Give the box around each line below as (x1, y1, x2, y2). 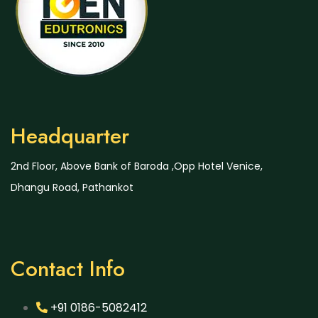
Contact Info (11, 253, 125, 284)
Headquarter (11, 120, 129, 151)
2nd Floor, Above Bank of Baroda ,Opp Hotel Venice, (11, 158, 263, 173)
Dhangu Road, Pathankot (11, 180, 133, 194)
